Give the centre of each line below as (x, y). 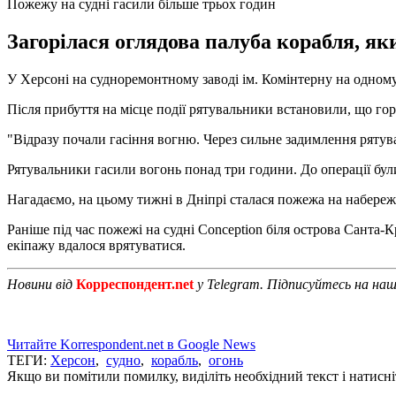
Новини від (42, 284)
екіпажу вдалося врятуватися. (96, 245)
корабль (175, 360)
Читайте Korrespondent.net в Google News (131, 344)
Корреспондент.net (135, 284)
